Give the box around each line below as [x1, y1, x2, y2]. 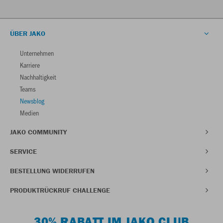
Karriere [20, 60, 40, 70]
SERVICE [10, 146, 37, 156]
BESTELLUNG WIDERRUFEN [10, 166, 95, 175]
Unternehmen [20, 48, 54, 58]
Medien [20, 108, 39, 117]
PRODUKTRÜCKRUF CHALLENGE [10, 185, 110, 195]
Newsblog [20, 96, 44, 106]
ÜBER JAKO [10, 28, 45, 38]
